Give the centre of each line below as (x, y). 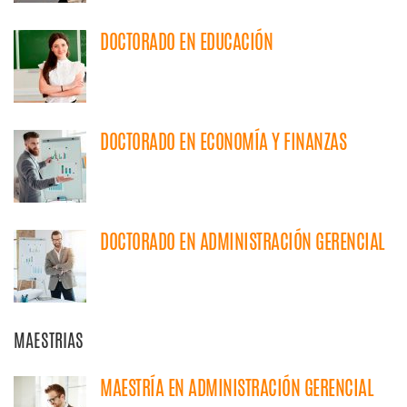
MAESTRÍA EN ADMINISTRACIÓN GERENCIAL (237, 388)
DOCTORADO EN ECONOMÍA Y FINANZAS (223, 142)
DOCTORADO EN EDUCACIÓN (186, 42)
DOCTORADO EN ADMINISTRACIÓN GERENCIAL (243, 242)
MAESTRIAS (49, 340)
